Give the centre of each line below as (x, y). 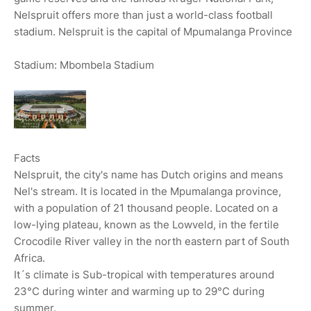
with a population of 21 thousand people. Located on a (146, 208)
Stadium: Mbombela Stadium (84, 65)
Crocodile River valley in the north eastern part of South (152, 241)
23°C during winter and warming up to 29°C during (139, 291)
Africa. (30, 258)
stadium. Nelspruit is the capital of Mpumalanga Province (153, 32)
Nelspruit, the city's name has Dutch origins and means (149, 175)
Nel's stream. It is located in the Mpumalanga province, (148, 191)
